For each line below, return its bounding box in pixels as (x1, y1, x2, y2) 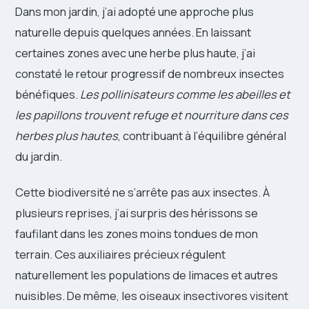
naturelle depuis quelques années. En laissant (15, 23, 251, 40)
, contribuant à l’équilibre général (118, 127, 286, 143)
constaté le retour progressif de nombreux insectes (15, 65, 284, 81)
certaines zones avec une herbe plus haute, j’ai (15, 44, 255, 61)
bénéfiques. (15, 86, 80, 102)
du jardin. (15, 148, 62, 164)
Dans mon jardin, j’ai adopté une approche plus (15, 3, 254, 19)
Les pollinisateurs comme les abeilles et (80, 86, 290, 102)
